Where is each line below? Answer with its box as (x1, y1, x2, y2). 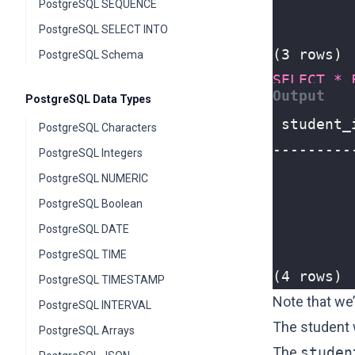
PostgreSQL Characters (39, 121, 157, 134)
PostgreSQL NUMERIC (39, 172, 148, 185)
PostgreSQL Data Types (25, 93, 151, 105)
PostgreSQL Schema (39, 48, 143, 61)
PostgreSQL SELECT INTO (39, 23, 168, 36)
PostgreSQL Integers (39, 147, 143, 159)
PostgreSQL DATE (39, 223, 129, 235)
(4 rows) (273, 268, 342, 284)
